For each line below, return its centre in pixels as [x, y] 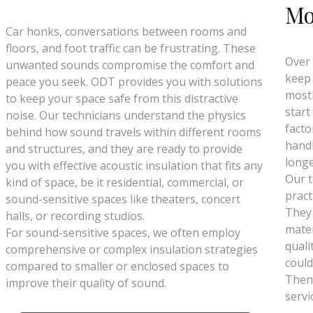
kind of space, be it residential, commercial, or [125, 182]
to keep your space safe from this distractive [122, 99]
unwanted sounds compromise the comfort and [130, 65]
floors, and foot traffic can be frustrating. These [131, 48]
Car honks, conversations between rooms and [126, 31]
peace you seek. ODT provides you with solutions [134, 82]
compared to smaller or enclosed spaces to [118, 266]
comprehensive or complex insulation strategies [132, 249]
